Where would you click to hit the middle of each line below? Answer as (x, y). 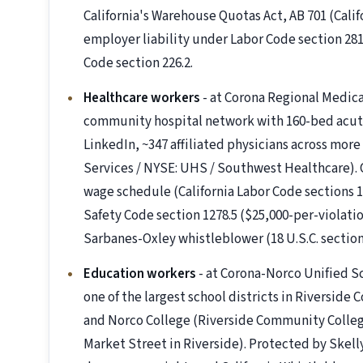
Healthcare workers (142, 98)
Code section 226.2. (138, 64)
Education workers (140, 274)
